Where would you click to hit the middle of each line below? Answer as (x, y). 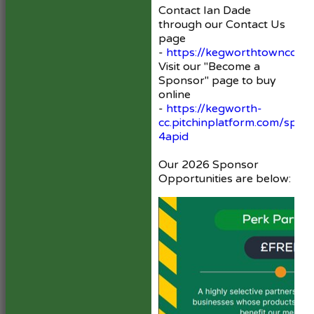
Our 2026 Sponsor (209, 164)
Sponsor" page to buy (217, 80)
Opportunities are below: (225, 178)
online (175, 94)
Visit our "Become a (209, 66)
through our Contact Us (222, 24)
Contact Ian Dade (205, 10)
